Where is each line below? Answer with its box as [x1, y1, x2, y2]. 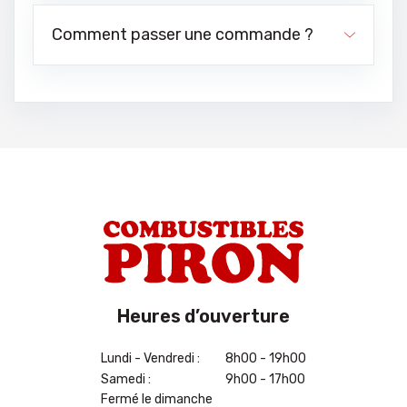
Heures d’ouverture [117, 305, 290, 327]
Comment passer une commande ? [52, 25, 313, 45]
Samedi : [101, 371, 151, 387]
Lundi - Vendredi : [101, 351, 200, 366]
